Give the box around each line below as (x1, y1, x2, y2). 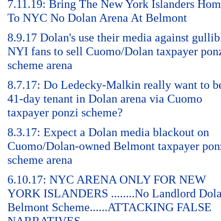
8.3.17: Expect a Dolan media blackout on (7, 126, 209, 139)
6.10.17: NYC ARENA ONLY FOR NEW (7, 173, 206, 186)
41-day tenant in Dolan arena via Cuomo (7, 92, 202, 105)
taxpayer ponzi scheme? (7, 106, 123, 119)
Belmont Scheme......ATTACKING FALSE (7, 201, 212, 214)
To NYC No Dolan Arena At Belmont (7, 11, 187, 24)
